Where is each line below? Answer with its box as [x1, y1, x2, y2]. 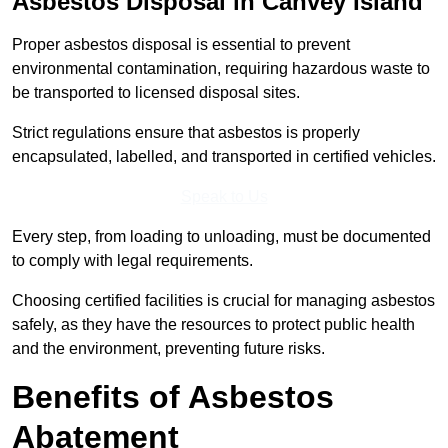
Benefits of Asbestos [12, 379, 334, 416]
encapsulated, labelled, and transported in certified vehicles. [12, 148, 436, 166]
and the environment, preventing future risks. [12, 340, 325, 358]
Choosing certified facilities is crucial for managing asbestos [12, 292, 435, 310]
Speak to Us [180, 188, 268, 206]
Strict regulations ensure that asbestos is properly [12, 124, 360, 142]
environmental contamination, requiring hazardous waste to [12, 60, 430, 78]
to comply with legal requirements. [12, 252, 253, 270]
